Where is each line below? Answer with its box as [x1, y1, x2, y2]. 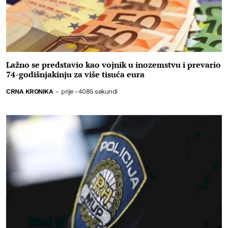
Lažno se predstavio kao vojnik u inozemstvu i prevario [6, 59, 221, 71]
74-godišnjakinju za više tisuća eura [6, 69, 145, 80]
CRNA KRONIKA [6, 88, 53, 96]
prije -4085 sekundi [61, 88, 118, 96]
